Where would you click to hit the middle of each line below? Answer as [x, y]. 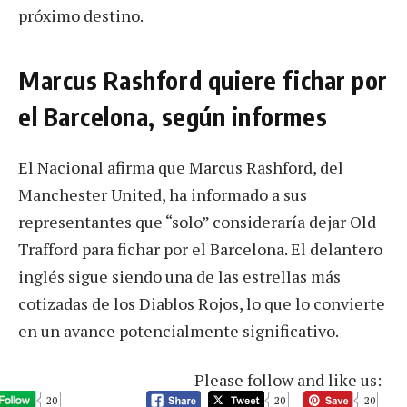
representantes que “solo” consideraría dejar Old [197, 221]
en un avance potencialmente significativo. [179, 330]
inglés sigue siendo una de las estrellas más [179, 276]
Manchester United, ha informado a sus [163, 194]
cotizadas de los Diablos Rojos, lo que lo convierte [202, 303]
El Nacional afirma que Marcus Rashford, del [181, 167]
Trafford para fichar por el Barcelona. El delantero [200, 248]
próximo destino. [81, 15]
